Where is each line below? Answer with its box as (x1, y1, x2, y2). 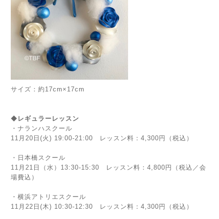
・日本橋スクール (11, 154, 66, 162)
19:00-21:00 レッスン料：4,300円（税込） (54, 134, 193, 142)
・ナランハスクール (11, 125, 72, 132)
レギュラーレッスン (18, 115, 79, 123)
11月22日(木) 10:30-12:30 (11, 203, 100, 211)
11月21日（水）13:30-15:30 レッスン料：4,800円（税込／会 (11, 164, 206, 172)
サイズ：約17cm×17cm (11, 86, 87, 93)
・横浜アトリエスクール (11, 193, 93, 201)
